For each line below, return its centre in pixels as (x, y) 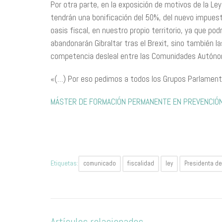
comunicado (100, 163)
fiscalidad (141, 163)
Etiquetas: (64, 163)
